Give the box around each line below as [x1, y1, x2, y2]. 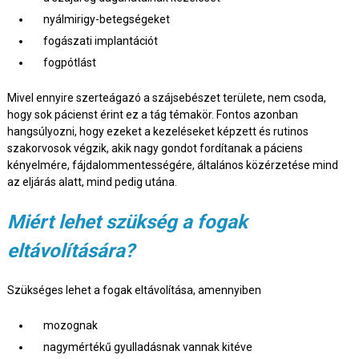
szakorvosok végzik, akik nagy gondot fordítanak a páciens [6, 142, 303, 155]
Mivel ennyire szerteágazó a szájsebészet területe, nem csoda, [6, 91, 326, 105]
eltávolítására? [6, 240, 135, 263]
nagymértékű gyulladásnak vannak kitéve [42, 341, 252, 354]
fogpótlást [42, 56, 96, 70]
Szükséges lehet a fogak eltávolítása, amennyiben [6, 284, 261, 297]
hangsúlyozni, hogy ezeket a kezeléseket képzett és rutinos [6, 125, 309, 139]
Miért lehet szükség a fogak [6, 211, 248, 234]
